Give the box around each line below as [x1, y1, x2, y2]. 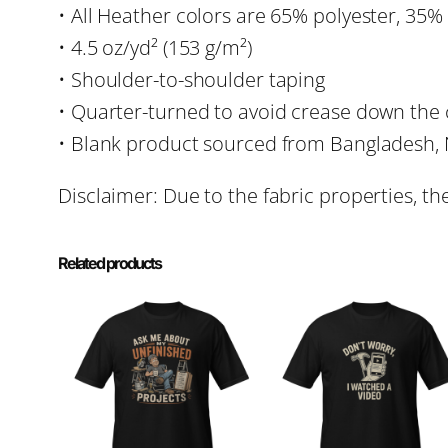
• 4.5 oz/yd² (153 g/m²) [58, 33, 252, 61]
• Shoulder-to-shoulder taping [58, 65, 326, 93]
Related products [58, 252, 161, 273]
